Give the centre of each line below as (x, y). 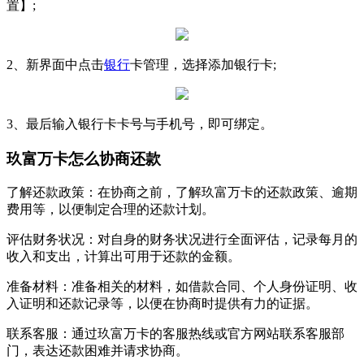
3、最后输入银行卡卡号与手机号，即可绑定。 (140, 124)
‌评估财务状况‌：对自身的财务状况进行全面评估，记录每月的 (182, 240)
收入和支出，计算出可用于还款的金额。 (123, 257)
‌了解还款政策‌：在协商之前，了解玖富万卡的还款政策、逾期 (182, 193)
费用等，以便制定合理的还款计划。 (110, 210)
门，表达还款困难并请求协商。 (97, 351)
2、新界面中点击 (55, 65)
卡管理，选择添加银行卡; (203, 65)
